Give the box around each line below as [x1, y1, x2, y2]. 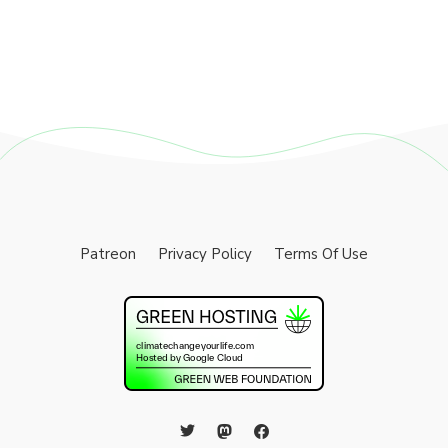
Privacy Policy [158, 244, 252, 264]
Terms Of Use [274, 244, 368, 264]
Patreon [80, 244, 136, 264]
